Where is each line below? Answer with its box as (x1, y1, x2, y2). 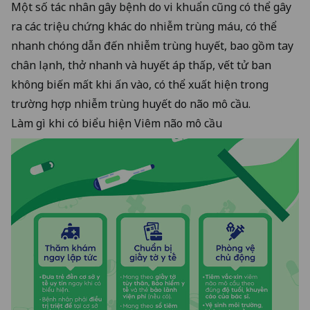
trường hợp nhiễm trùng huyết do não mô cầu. (11, 96, 250, 112)
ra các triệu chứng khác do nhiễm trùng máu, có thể (11, 19, 277, 35)
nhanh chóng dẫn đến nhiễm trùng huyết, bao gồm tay (11, 38, 293, 54)
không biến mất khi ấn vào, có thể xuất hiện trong (11, 77, 268, 93)
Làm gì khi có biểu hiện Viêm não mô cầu (11, 116, 222, 131)
